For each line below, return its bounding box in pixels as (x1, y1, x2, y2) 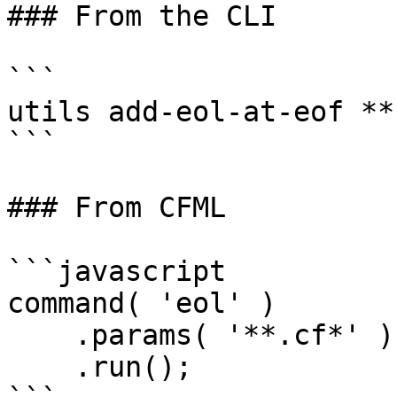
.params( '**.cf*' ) (7, 319, 74, 351)
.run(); (7, 351, 74, 383)
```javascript (7, 255, 226, 287)
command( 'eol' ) (7, 287, 276, 319)
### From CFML (7, 191, 226, 223)
